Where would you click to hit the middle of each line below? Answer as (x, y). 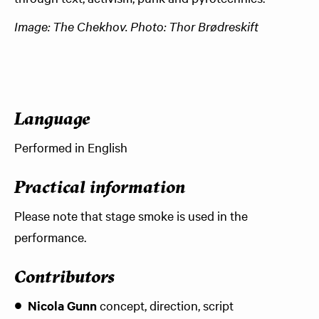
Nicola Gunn (62, 305)
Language (52, 120)
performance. (50, 237)
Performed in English (71, 147)
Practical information (100, 189)
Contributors (64, 278)
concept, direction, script (165, 305)
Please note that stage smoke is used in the (131, 215)
